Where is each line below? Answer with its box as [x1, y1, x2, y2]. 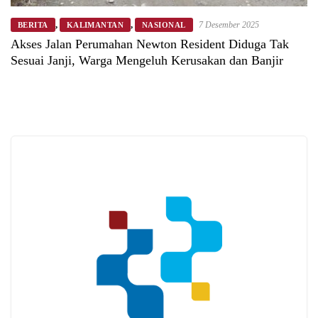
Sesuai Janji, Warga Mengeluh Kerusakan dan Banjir [11, 53, 283, 68]
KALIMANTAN [66, 21, 124, 30]
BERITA [18, 21, 48, 30]
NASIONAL [142, 21, 186, 30]
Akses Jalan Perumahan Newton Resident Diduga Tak [11, 37, 289, 52]
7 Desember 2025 [198, 20, 259, 31]
